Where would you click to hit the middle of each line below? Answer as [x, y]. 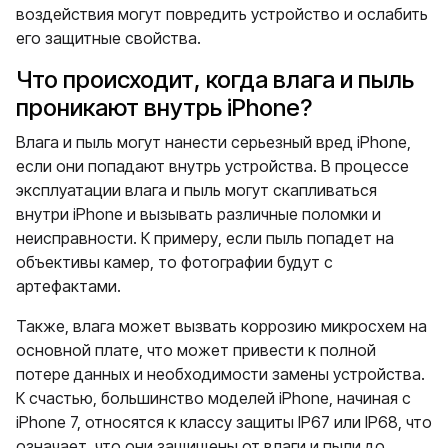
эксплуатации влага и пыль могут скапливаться [196, 190]
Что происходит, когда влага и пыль [215, 79]
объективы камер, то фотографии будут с [174, 262]
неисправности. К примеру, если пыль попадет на [205, 238]
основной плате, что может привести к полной [196, 350]
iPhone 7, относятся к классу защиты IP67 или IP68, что [224, 422]
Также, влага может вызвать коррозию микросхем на [221, 326]
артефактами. [68, 286]
